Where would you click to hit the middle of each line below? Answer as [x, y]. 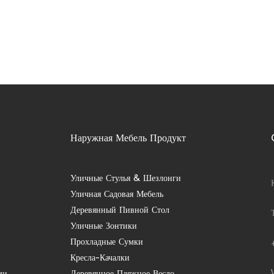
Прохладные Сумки [106, 243]
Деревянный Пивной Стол [120, 211]
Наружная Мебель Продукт [128, 139]
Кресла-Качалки [100, 258]
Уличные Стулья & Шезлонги [125, 179]
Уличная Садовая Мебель [117, 195]
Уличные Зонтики [103, 227]
